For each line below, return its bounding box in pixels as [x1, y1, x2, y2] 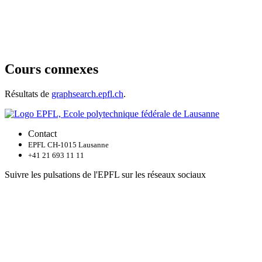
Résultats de [5, 89, 51, 99]
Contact [28, 129, 57, 139]
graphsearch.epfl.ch [51, 89, 123, 99]
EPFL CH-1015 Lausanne [28, 140, 109, 150]
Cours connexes [5, 61, 98, 77]
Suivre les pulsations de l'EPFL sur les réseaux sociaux [5, 170, 206, 180]
